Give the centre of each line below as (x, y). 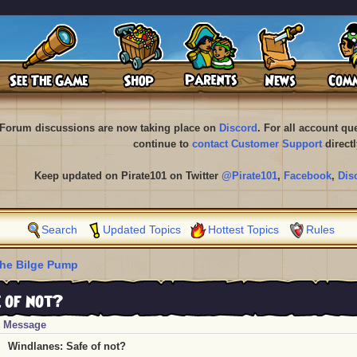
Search (59, 229)
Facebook (308, 176)
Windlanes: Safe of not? (67, 346)
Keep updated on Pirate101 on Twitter (128, 176)
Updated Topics (142, 229)
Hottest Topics (243, 229)
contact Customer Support (257, 144)
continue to (162, 144)
